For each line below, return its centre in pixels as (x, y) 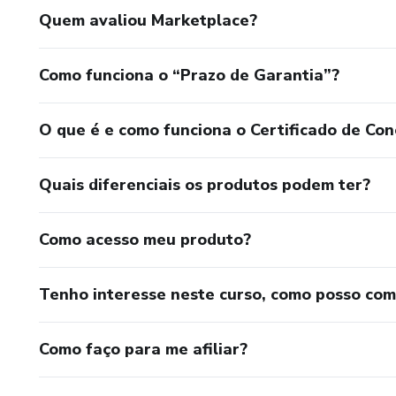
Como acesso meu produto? (145, 240)
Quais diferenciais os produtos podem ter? (205, 185)
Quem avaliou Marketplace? (148, 20)
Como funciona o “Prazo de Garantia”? (189, 75)
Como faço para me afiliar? (143, 349)
